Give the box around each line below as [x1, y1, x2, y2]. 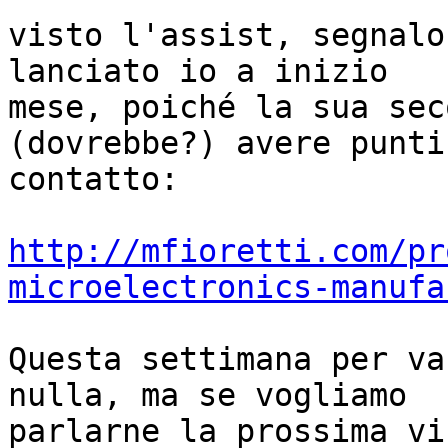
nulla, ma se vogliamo [8, 377, 407, 414]
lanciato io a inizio [8, 53, 388, 90]
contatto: [8, 161, 179, 198]
